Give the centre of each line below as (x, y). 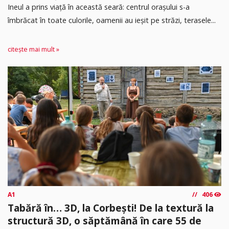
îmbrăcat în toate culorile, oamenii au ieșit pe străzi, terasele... (112, 20)
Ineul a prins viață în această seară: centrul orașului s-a (99, 7)
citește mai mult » (33, 49)
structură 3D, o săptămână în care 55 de (105, 220)
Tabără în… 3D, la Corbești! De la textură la (111, 208)
